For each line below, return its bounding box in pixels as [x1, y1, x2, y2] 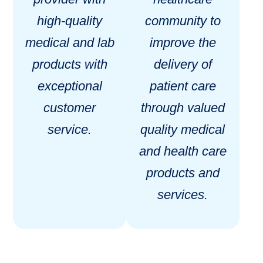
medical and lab [25, 35, 114, 50]
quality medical [140, 122, 225, 137]
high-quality [37, 13, 103, 28]
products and [146, 165, 220, 180]
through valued [140, 100, 225, 115]
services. [157, 187, 208, 202]
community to [144, 13, 221, 28]
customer [43, 100, 96, 115]
